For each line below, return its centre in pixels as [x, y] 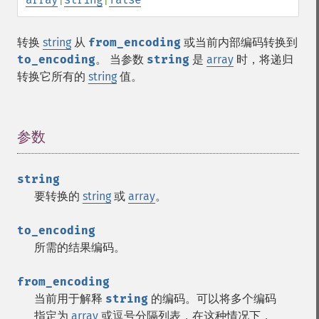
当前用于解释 [70, 299]
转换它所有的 [53, 77]
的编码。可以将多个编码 [212, 299]
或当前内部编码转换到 [239, 42]
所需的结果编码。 [80, 247]
